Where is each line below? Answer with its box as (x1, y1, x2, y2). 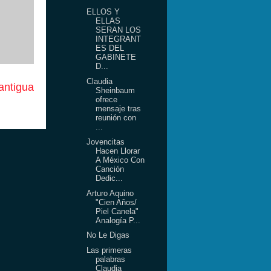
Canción (96, 164, 125, 174)
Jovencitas (87, 137, 125, 146)
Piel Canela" (96, 206, 139, 216)
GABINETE (96, 53, 137, 62)
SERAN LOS (96, 25, 142, 35)
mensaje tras (96, 104, 142, 113)
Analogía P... (96, 215, 141, 225)
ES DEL (96, 44, 125, 53)
